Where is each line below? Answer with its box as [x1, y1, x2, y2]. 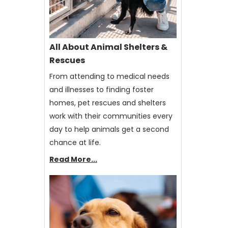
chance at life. [49, 137, 101, 148]
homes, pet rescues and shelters [49, 97, 166, 108]
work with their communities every [49, 110, 173, 121]
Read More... [49, 154, 97, 164]
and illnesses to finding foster [49, 84, 154, 95]
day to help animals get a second [49, 124, 169, 134]
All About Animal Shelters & [49, 41, 167, 53]
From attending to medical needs [49, 71, 169, 81]
